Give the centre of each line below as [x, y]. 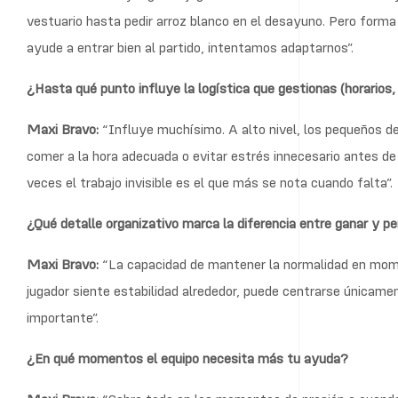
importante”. [63, 318]
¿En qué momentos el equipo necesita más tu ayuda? [187, 358]
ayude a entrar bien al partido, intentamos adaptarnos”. [190, 48]
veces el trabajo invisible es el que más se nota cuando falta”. [210, 183]
